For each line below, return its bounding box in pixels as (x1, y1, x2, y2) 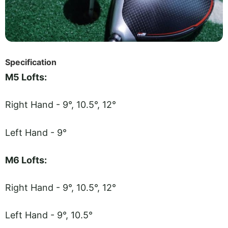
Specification (5, 56, 56, 67)
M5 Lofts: (5, 71, 47, 82)
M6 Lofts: (5, 154, 47, 165)
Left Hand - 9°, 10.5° (5, 210, 93, 221)
